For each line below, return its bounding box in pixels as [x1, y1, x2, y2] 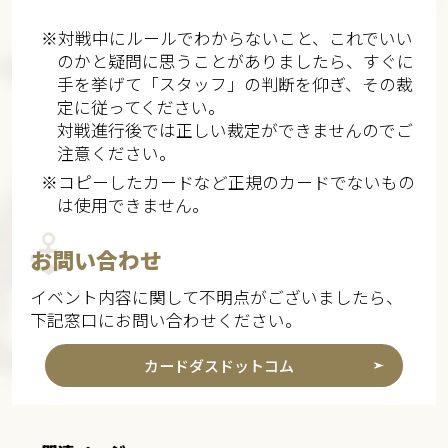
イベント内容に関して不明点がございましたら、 [29, 285, 403, 310]
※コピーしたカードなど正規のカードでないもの [40, 169, 415, 194]
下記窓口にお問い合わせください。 [29, 308, 302, 333]
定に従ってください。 [57, 94, 226, 119]
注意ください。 [57, 140, 177, 165]
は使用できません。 [57, 192, 210, 217]
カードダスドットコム [143, 355, 294, 377]
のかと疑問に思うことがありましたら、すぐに [57, 48, 415, 73]
